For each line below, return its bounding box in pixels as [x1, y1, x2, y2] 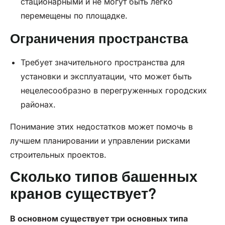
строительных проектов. [10, 150, 106, 160]
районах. [20, 99, 56, 110]
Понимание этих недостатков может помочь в [10, 122, 193, 132]
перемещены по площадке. [20, 11, 128, 21]
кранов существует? [10, 187, 156, 202]
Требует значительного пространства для [20, 57, 185, 68]
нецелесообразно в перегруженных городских [20, 85, 207, 96]
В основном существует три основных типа [10, 213, 188, 223]
